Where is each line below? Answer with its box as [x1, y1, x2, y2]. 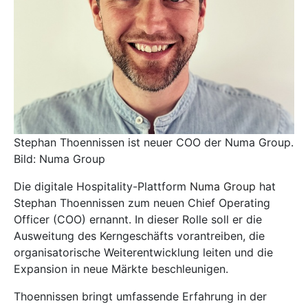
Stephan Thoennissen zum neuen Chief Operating [14, 195, 270, 210]
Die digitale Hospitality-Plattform [14, 179, 190, 193]
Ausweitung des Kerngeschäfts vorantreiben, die [14, 228, 265, 243]
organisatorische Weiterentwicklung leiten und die [14, 245, 273, 259]
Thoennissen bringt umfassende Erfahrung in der [14, 289, 267, 303]
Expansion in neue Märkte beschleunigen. [14, 261, 228, 276]
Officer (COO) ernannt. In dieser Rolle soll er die [14, 212, 262, 226]
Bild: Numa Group [14, 151, 105, 166]
